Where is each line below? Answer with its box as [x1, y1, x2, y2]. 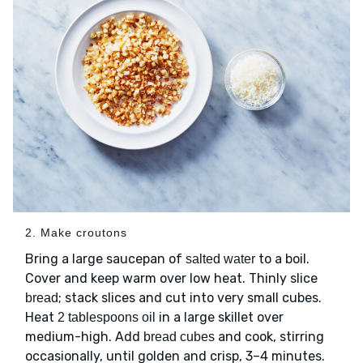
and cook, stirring [215, 329, 324, 345]
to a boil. [255, 251, 310, 267]
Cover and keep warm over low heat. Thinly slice [25, 271, 318, 287]
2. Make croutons [25, 226, 127, 240]
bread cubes [143, 330, 215, 344]
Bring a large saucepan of [25, 251, 186, 267]
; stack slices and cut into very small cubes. [58, 290, 322, 306]
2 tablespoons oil [58, 310, 156, 325]
